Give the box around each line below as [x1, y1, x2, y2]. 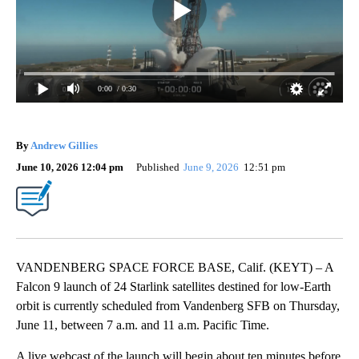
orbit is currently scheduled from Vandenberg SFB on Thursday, [16, 298, 340, 313]
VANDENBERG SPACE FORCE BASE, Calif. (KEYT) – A [16, 260, 333, 274]
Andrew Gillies [30, 139, 98, 151]
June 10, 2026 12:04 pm [16, 160, 123, 173]
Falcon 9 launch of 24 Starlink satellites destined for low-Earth [16, 279, 331, 293]
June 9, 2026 [184, 160, 242, 173]
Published [136, 160, 179, 173]
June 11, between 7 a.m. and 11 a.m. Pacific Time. [16, 317, 269, 332]
